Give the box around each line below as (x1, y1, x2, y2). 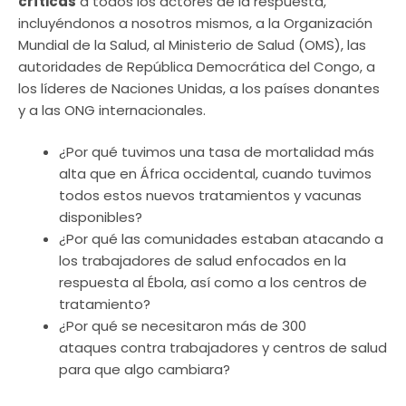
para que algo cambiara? (59, 360, 230, 380)
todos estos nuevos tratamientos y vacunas (59, 186, 362, 206)
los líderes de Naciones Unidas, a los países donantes (18, 78, 380, 98)
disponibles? (59, 208, 142, 227)
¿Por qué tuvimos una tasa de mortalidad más (59, 142, 374, 162)
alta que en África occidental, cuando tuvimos (59, 164, 372, 184)
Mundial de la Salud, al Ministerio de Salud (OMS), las (18, 34, 366, 54)
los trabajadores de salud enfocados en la (59, 251, 346, 271)
